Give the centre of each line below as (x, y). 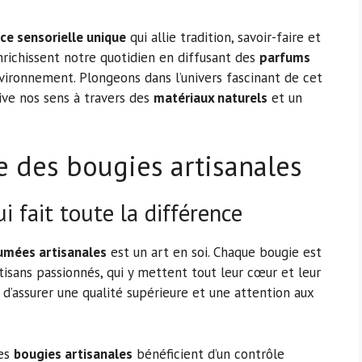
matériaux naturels (210, 97)
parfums (285, 57)
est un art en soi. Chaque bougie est (214, 253)
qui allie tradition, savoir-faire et (223, 37)
